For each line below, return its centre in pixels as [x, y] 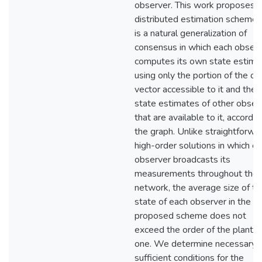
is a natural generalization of [191, 33]
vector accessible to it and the [195, 89]
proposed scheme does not [190, 216]
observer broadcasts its [182, 160]
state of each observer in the [193, 202]
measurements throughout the [196, 174]
